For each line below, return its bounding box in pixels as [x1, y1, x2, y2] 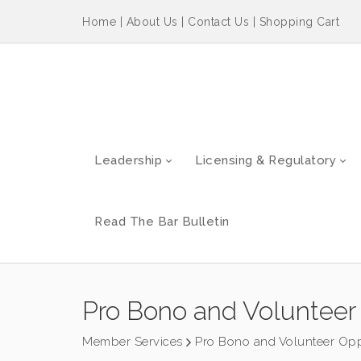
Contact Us [188, 15, 249, 29]
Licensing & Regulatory [195, 152, 336, 168]
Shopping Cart [259, 15, 339, 29]
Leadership [94, 152, 162, 168]
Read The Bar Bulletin [94, 214, 230, 229]
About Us [126, 15, 178, 29]
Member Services [82, 334, 183, 349]
